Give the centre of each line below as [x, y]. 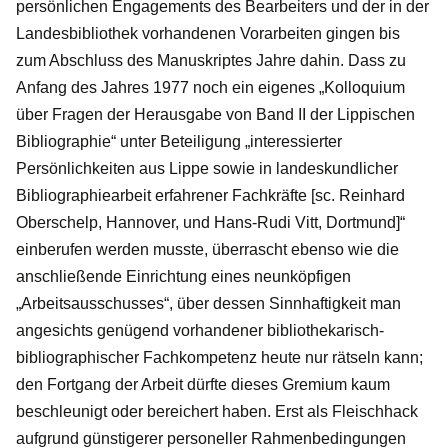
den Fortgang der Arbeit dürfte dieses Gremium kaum [203, 384]
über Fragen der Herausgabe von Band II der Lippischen [215, 114]
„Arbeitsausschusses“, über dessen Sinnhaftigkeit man [208, 303]
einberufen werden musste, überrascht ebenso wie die [207, 249]
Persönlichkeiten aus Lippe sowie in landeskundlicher [207, 168]
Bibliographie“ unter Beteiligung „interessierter [179, 141]
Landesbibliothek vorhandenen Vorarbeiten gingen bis [208, 33]
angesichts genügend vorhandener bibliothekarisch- [200, 330]
